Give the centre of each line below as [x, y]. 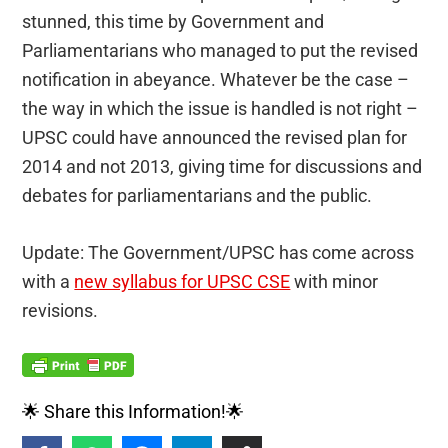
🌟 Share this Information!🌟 [133, 411]
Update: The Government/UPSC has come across [218, 252]
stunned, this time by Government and [173, 21]
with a [48, 281]
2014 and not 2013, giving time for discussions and [222, 166]
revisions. [60, 310]
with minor [334, 281]
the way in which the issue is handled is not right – [220, 108]
